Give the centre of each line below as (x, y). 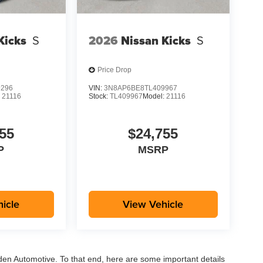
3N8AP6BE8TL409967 (140, 88)
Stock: (99, 96)
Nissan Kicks (156, 40)
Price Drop (114, 70)
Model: (154, 96)
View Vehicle (153, 204)
